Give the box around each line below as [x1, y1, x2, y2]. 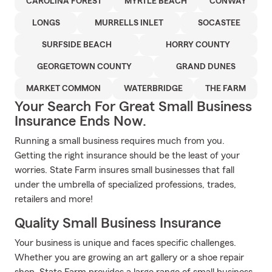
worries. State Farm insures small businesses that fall [15, 165, 234, 175]
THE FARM [205, 84, 246, 93]
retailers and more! [15, 194, 93, 204]
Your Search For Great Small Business [15, 100, 252, 114]
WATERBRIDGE [123, 84, 183, 93]
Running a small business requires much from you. [15, 136, 225, 146]
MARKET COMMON [25, 84, 101, 93]
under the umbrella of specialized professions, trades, [15, 180, 236, 189]
